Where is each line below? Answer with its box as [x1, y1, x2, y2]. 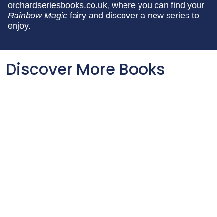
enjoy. [8, 21, 31, 31]
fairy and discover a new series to [67, 11, 199, 20]
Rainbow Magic [8, 11, 67, 20]
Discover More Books [6, 58, 165, 80]
